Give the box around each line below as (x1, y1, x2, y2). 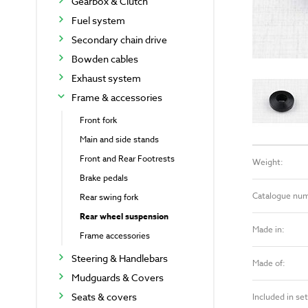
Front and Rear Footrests (80, 153, 175, 165)
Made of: (252, 256, 285, 269)
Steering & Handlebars (71, 252, 168, 265)
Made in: (252, 223, 285, 235)
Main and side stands (80, 133, 159, 146)
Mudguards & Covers (71, 271, 164, 285)
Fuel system (71, 14, 125, 27)
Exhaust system (71, 71, 141, 85)
